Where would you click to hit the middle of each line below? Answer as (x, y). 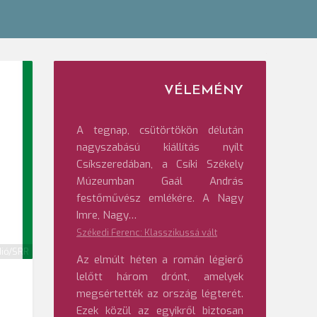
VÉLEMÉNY (204, 91)
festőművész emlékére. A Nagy (160, 198)
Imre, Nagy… (106, 215)
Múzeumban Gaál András (160, 181)
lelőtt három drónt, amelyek (160, 277)
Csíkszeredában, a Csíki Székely (160, 164)
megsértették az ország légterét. (160, 294)
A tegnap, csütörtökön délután (160, 130)
